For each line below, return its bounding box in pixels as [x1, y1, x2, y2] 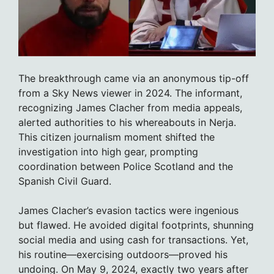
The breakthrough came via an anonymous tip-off [18, 72, 249, 85]
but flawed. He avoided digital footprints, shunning [18, 219, 254, 232]
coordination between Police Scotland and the [18, 160, 233, 173]
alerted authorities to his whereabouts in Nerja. [18, 116, 236, 129]
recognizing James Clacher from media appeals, [18, 102, 242, 114]
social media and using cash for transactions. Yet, [18, 234, 248, 246]
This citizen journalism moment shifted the [18, 131, 215, 144]
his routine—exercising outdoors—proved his [18, 248, 228, 261]
